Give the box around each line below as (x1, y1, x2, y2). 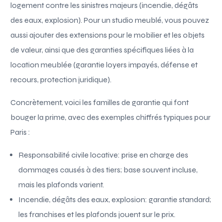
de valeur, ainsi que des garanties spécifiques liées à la (10, 45, 194, 55)
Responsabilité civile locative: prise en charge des (18, 150, 189, 160)
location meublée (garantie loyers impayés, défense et (10, 59, 198, 69)
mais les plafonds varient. (18, 179, 105, 189)
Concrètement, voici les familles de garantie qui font (10, 97, 189, 107)
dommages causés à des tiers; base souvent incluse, (18, 165, 198, 174)
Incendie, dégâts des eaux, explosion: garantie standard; (18, 194, 212, 204)
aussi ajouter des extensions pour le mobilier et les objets (10, 30, 205, 40)
